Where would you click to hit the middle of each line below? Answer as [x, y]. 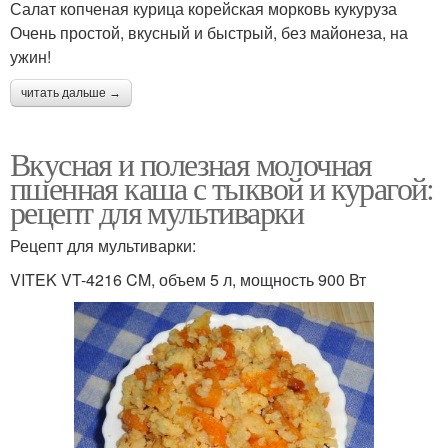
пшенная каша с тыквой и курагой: [222, 187]
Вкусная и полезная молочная [191, 163]
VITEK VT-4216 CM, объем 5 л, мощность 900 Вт [188, 279]
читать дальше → [71, 92]
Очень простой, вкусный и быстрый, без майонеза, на [209, 32]
